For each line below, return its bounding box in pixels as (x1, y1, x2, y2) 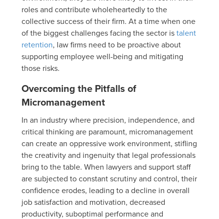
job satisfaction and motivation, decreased (22, 196, 165, 207)
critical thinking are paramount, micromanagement (22, 126, 193, 137)
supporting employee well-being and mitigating (22, 50, 183, 62)
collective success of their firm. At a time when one (22, 15, 196, 26)
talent (176, 27, 196, 38)
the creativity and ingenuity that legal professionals (22, 149, 196, 160)
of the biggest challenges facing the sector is (22, 27, 176, 38)
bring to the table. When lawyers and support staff (22, 161, 191, 172)
